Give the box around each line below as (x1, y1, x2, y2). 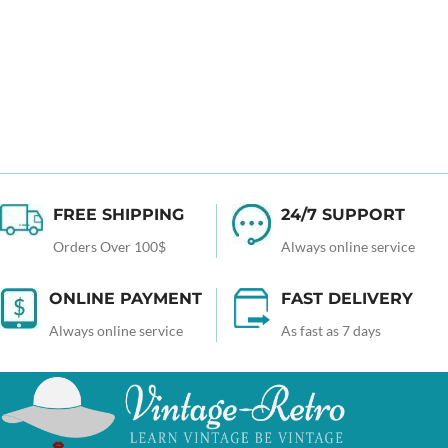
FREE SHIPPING (53, 205, 185, 225)
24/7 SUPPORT (280, 205, 405, 225)
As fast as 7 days (280, 322, 381, 340)
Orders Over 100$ (53, 238, 167, 256)
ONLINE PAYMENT (49, 289, 202, 309)
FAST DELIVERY (280, 289, 413, 309)
